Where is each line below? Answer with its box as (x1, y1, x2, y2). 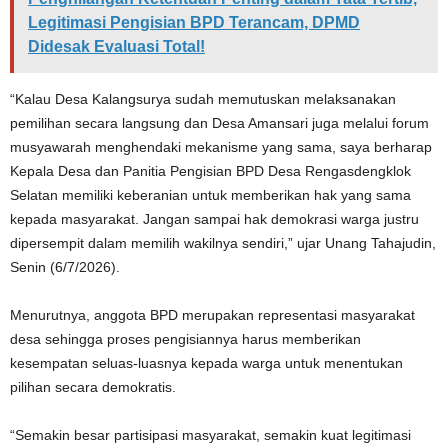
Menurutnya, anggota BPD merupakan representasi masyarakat (10, 306, 415, 323)
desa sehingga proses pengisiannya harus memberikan (10, 330, 361, 347)
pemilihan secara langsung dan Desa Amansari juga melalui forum (10, 114, 429, 131)
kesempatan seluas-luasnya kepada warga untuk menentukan (10, 354, 403, 371)
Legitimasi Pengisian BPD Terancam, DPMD (28, 13, 360, 31)
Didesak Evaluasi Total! (28, 37, 205, 55)
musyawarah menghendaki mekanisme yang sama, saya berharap (10, 138, 432, 155)
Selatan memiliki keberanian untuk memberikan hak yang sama (10, 186, 411, 203)
